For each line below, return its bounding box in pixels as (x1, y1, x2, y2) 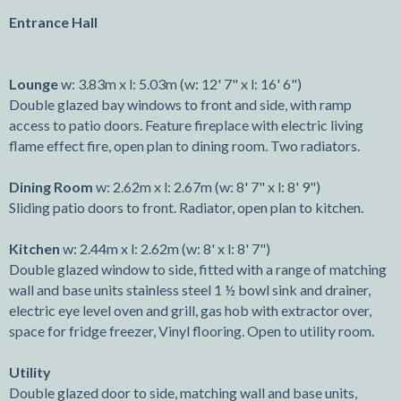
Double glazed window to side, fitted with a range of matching (9, 260, 387, 278)
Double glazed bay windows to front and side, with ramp (9, 96, 352, 114)
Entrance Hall (9, 13, 98, 31)
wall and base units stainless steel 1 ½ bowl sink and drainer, (9, 281, 371, 299)
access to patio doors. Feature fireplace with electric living (9, 116, 363, 134)
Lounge (9, 75, 58, 93)
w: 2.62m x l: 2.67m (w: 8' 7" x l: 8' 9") (93, 178, 320, 196)
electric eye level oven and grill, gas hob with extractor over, (9, 302, 371, 320)
